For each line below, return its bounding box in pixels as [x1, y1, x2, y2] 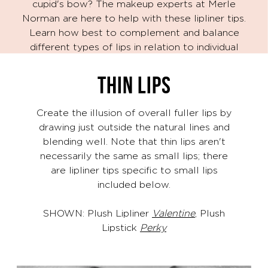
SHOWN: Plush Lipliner [43, 206, 152, 219]
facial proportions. [92, 55, 176, 68]
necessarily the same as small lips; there [40, 149, 228, 162]
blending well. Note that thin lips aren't [42, 135, 226, 147]
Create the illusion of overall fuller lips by [36, 106, 232, 118]
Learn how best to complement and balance [29, 26, 239, 39]
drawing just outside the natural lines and [38, 120, 230, 133]
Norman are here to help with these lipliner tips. [22, 12, 246, 25]
